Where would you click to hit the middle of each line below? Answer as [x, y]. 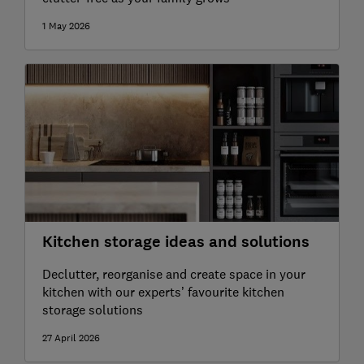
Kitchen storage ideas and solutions [175, 242]
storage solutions [92, 309]
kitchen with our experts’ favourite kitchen [163, 291]
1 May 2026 [66, 26]
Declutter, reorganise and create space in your [173, 273]
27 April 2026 [71, 338]
